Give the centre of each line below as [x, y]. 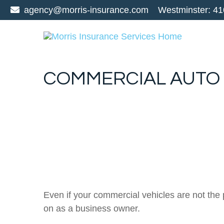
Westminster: [184, 10]
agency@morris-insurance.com [86, 10]
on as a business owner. [93, 208]
